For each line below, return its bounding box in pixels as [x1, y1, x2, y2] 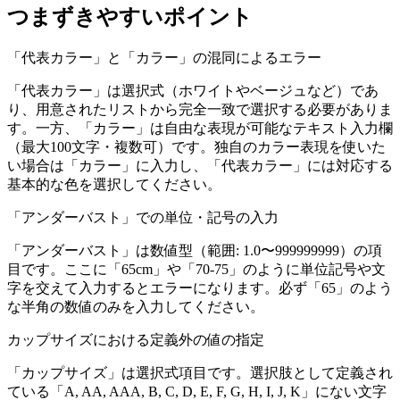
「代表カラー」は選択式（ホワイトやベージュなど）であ [7, 83, 379, 99]
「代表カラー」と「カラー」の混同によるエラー [7, 50, 321, 66]
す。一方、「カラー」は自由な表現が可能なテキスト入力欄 [7, 121, 393, 137]
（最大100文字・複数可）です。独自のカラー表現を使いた [7, 139, 386, 155]
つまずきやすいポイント [7, 5, 253, 29]
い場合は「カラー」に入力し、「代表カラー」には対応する [7, 158, 393, 174]
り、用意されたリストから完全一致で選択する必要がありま [7, 102, 393, 118]
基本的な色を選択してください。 [7, 177, 221, 193]
